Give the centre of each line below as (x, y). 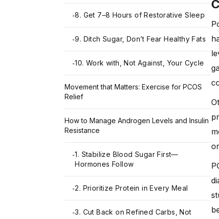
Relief (74, 96)
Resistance (82, 130)
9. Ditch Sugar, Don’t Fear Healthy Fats (141, 39)
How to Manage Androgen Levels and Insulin (137, 120)
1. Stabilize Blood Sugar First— (127, 154)
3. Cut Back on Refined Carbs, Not (133, 212)
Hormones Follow (104, 164)
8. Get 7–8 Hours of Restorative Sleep (140, 15)
